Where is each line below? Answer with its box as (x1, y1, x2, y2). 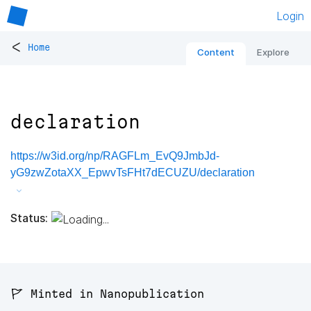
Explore (257, 47, 289, 58)
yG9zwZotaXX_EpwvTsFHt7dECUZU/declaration (10, 167, 255, 179)
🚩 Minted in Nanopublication (10, 287, 204, 301)
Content (197, 47, 235, 58)
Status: (10, 210, 48, 225)
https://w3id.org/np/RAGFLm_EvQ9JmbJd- (10, 150, 219, 162)
